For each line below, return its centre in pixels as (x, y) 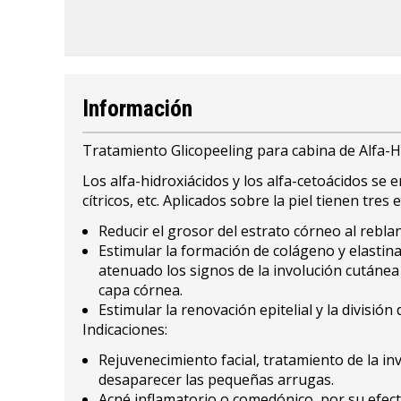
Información (137, 108)
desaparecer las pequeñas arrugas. (216, 379)
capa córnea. (141, 290)
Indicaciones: (125, 329)
